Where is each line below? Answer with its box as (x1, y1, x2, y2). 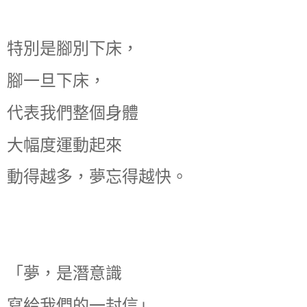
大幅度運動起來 (7, 135, 122, 154)
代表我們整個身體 (7, 103, 138, 122)
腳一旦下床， (7, 71, 106, 90)
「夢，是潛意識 (7, 263, 122, 282)
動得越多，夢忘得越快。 (7, 167, 188, 186)
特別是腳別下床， (7, 39, 138, 58)
